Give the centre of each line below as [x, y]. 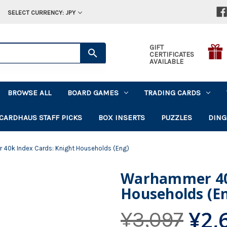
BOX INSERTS [122, 117]
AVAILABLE [166, 61]
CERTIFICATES [172, 54]
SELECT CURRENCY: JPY [41, 12]
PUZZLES [177, 117]
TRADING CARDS [173, 92]
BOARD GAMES [93, 92]
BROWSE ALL [30, 92]
